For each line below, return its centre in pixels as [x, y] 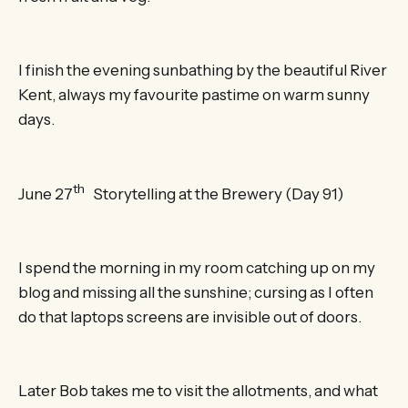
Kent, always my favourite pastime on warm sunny [194, 95]
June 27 [46, 194]
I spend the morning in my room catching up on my [197, 267]
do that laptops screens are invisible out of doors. [190, 316]
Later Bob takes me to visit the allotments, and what [198, 391]
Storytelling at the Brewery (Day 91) [214, 194]
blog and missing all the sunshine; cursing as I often [196, 292]
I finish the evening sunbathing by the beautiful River [203, 71]
